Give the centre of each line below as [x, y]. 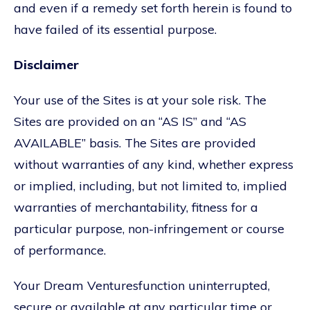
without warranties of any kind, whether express [154, 164]
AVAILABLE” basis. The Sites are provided [135, 143]
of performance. [60, 250]
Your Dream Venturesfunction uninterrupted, [142, 285]
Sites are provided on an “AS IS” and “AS [130, 121]
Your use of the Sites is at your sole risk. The [140, 100]
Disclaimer [46, 64]
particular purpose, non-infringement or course [149, 228]
